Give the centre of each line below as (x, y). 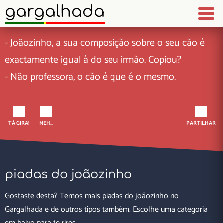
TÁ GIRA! (19, 123)
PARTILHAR (201, 123)
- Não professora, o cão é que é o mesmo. (90, 77)
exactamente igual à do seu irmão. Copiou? (93, 60)
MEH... (46, 123)
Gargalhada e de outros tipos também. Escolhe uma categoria (106, 209)
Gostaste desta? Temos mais (54, 196)
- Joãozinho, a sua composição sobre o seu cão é (105, 43)
